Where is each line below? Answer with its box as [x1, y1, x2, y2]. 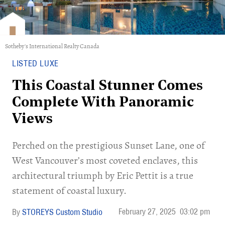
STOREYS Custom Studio [22, 207, 102, 217]
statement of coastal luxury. [12, 184, 127, 197]
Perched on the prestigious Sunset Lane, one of [12, 139, 205, 152]
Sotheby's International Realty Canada [5, 42, 99, 50]
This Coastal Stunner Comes [12, 79, 203, 93]
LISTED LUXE [12, 58, 59, 68]
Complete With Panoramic [12, 96, 194, 110]
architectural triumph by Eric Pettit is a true [12, 169, 193, 182]
